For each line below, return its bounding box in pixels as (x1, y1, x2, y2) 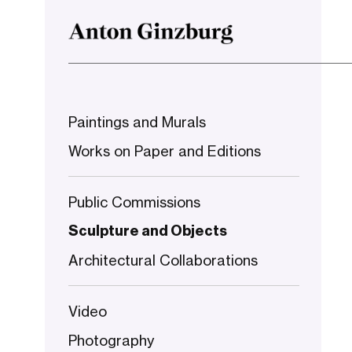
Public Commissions (68, 193, 200, 211)
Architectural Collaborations (68, 251, 258, 269)
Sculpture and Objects (68, 224, 227, 238)
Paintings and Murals (68, 113, 206, 130)
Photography (68, 332, 154, 349)
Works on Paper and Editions (68, 142, 261, 159)
